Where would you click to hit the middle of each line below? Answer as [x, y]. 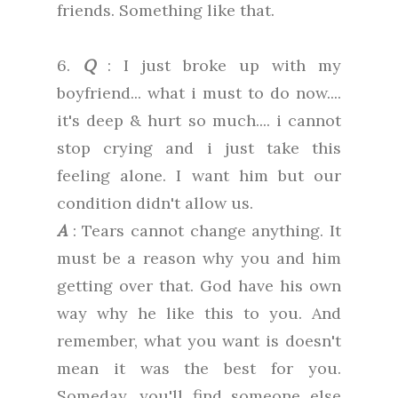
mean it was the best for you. [199, 369]
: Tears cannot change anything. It [204, 231]
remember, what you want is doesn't [199, 341]
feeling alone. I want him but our [199, 176]
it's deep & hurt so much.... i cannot [199, 121]
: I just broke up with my [218, 66]
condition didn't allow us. [155, 203]
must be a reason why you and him [199, 259]
